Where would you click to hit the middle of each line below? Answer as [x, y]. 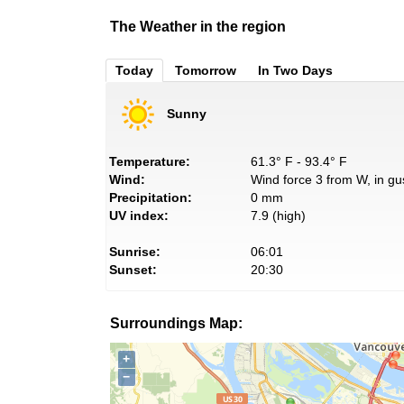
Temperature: [150, 162]
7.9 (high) [278, 216]
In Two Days [295, 71]
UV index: [139, 216]
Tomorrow [206, 71]
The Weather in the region [198, 27]
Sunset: [133, 270]
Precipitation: [151, 198]
